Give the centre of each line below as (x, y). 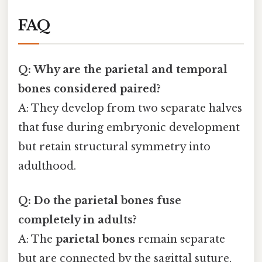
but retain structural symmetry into (114, 146)
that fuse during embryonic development (129, 127)
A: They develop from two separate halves (130, 108)
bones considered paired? (89, 89)
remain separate (180, 239)
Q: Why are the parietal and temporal (123, 69)
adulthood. (47, 166)
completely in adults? (77, 220)
